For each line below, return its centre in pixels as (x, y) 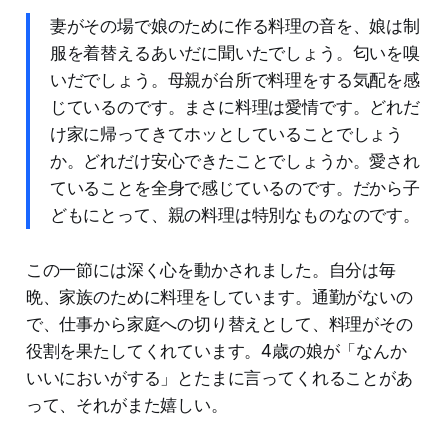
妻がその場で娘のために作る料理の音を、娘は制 (234, 25)
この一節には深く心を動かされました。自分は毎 (210, 269)
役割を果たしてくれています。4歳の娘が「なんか (216, 350)
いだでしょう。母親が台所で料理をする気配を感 (234, 79)
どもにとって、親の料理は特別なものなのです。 (234, 214)
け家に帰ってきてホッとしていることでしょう (226, 133)
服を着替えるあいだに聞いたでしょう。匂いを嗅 (234, 52)
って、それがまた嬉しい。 (126, 404)
